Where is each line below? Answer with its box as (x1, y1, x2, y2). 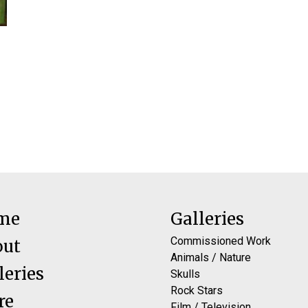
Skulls (170, 267, 200, 280)
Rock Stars (170, 283, 223, 297)
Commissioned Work (170, 234, 271, 247)
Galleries (170, 208, 244, 230)
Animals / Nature (170, 250, 251, 264)
